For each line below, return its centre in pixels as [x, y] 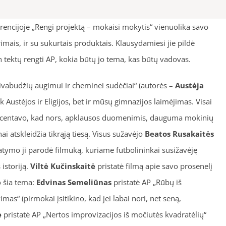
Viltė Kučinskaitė [63, 166]
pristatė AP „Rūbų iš [146, 182]
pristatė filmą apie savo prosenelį [154, 166]
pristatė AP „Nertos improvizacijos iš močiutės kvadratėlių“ [104, 214]
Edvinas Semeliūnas [74, 182]
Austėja [189, 85]
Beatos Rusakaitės [179, 134]
